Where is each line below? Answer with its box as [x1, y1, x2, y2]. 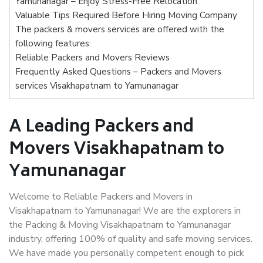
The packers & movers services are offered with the [15, 23, 224, 36]
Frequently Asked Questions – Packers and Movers [15, 66, 221, 78]
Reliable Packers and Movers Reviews [15, 52, 170, 64]
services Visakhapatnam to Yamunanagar [15, 80, 178, 92]
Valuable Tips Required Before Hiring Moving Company [15, 9, 237, 22]
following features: [15, 38, 91, 50]
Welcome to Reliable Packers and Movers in [9, 190, 193, 203]
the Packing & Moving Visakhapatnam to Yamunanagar [9, 218, 231, 231]
